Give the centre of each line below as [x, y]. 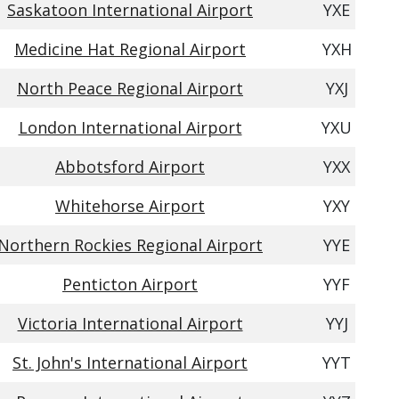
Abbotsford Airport [130, 167]
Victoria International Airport [130, 323]
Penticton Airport [130, 284]
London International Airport [130, 127]
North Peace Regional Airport [130, 88]
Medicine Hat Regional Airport [130, 49]
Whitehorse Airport [130, 206]
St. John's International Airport [130, 362]
